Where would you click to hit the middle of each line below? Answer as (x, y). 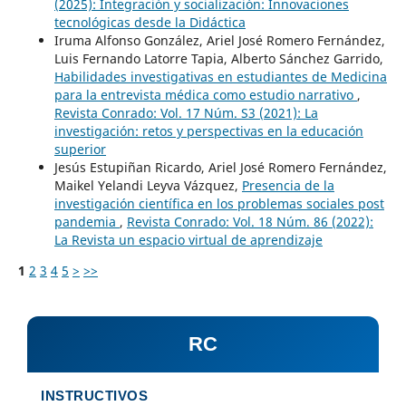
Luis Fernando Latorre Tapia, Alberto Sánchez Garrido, (218, 58)
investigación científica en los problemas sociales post (219, 203)
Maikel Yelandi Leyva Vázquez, (148, 185)
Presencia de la (288, 185)
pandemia (87, 221)
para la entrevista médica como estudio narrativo (205, 94)
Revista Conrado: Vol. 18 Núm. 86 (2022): (250, 221)
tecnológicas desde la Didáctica (150, 22)
